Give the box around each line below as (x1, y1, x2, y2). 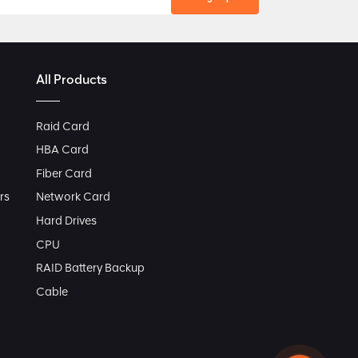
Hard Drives (35, 213, 97, 228)
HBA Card (35, 142, 89, 157)
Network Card (35, 189, 110, 205)
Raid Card (35, 118, 89, 133)
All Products (35, 71, 107, 87)
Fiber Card (35, 165, 92, 181)
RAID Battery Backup (35, 261, 145, 276)
